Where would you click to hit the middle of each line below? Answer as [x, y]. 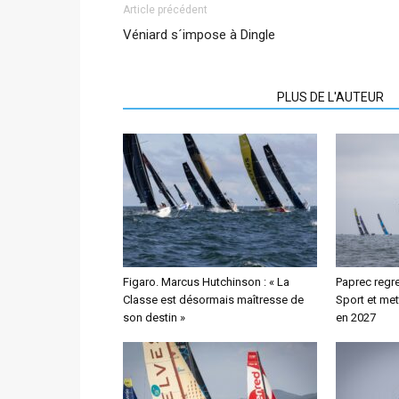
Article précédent [165, 10]
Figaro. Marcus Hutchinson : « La [206, 282]
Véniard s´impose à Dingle [199, 35]
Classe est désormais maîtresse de [213, 300]
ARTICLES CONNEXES [195, 97]
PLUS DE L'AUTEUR [330, 97]
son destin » [154, 318]
